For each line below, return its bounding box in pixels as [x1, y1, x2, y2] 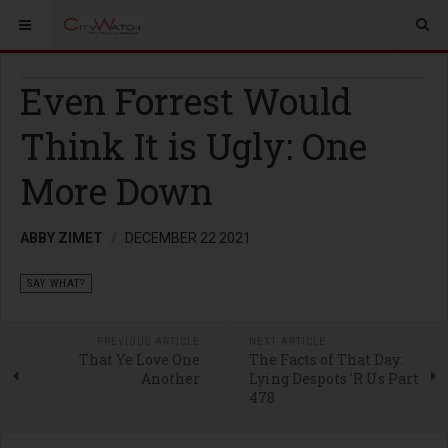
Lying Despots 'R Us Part [248, 369, 419, 388]
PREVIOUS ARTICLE [96, 335, 200, 348]
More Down [20, 167, 213, 215]
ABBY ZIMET [20, 230, 103, 246]
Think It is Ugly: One [20, 122, 367, 170]
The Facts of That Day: [248, 350, 403, 369]
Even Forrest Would [20, 77, 352, 125]
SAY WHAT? [27, 277, 85, 290]
